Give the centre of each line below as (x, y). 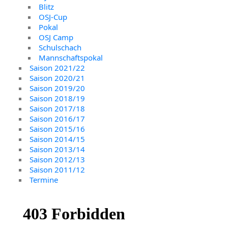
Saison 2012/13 (58, 160)
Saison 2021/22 (58, 68)
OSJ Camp (56, 37)
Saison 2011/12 (58, 170)
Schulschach (60, 48)
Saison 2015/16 (58, 129)
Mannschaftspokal (71, 58)
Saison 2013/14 (58, 149)
